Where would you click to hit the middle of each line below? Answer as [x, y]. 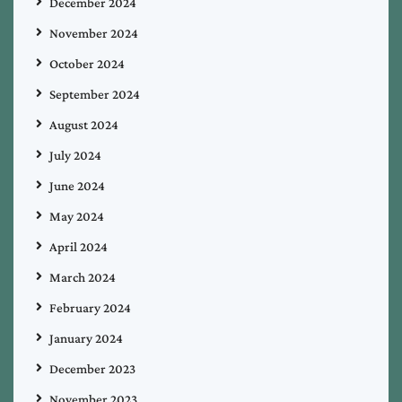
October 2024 [87, 63]
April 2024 [79, 246]
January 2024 [86, 338]
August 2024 [84, 124]
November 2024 [94, 33]
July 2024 [75, 155]
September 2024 [95, 94]
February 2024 [90, 307]
